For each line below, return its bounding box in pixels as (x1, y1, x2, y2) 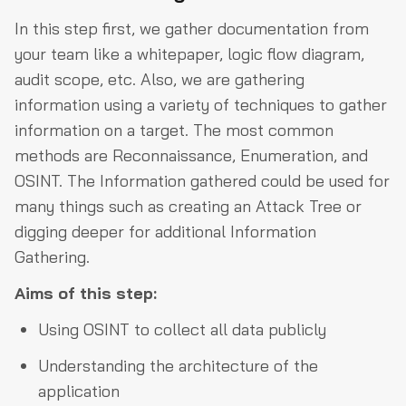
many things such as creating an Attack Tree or (14, 196, 362, 217)
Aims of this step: (14, 283, 157, 304)
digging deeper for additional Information (14, 221, 316, 242)
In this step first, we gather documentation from (14, 18, 369, 39)
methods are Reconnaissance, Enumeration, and (14, 145, 368, 166)
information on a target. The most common (14, 120, 333, 140)
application (38, 381, 120, 401)
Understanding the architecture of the (38, 355, 318, 376)
